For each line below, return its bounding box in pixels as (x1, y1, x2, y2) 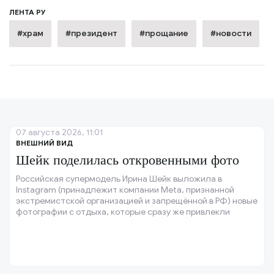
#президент (65, 28, 117, 39)
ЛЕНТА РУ (9, 7, 46, 17)
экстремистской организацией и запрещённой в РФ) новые (16, 196, 257, 206)
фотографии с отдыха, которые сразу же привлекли (16, 207, 230, 217)
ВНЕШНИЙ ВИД (16, 138, 73, 147)
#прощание (139, 28, 188, 39)
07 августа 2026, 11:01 (16, 127, 103, 138)
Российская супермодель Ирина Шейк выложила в (16, 174, 222, 184)
